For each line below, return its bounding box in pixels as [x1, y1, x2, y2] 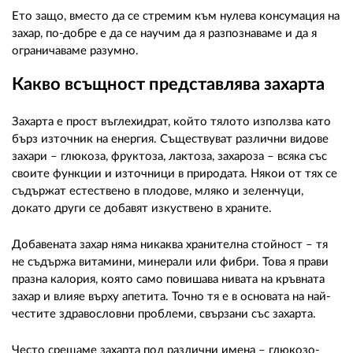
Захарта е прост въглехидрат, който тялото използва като [12, 115, 331, 128]
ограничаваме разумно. [12, 44, 139, 57]
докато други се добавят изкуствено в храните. [12, 202, 272, 214]
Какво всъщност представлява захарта [12, 75, 325, 93]
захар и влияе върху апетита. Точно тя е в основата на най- [12, 290, 331, 303]
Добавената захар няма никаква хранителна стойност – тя [12, 238, 328, 251]
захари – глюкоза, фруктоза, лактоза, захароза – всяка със [12, 150, 327, 162]
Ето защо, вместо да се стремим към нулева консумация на [12, 9, 340, 22]
